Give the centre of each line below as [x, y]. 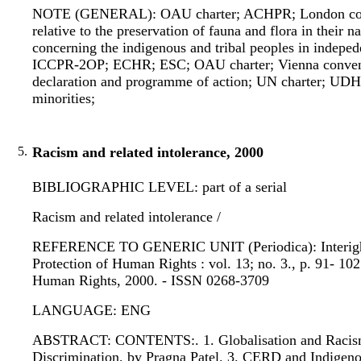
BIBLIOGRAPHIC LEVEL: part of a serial [160, 187]
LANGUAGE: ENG [91, 311]
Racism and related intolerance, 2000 [148, 153]
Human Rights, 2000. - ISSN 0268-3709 [151, 281]
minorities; [64, 99]
